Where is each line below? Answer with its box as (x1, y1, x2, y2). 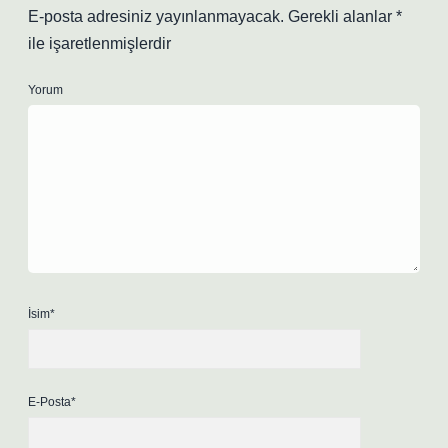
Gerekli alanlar (288, 8, 396, 25)
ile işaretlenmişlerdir (28, 35, 171, 52)
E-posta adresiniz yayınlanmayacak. (28, 8, 284, 25)
